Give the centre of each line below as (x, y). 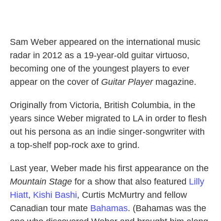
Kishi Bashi (55, 195)
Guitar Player (127, 82)
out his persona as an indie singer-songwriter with (107, 132)
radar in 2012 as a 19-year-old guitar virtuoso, (100, 55)
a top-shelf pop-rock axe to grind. (75, 145)
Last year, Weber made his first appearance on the (109, 168)
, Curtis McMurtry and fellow (132, 195)
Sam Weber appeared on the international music (105, 42)
